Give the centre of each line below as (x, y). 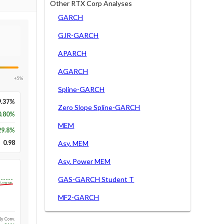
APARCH (72, 53)
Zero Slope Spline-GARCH (99, 107)
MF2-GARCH (79, 197)
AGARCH (73, 71)
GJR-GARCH (78, 35)
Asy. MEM (73, 143)
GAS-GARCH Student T (96, 179)
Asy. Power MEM (84, 161)
